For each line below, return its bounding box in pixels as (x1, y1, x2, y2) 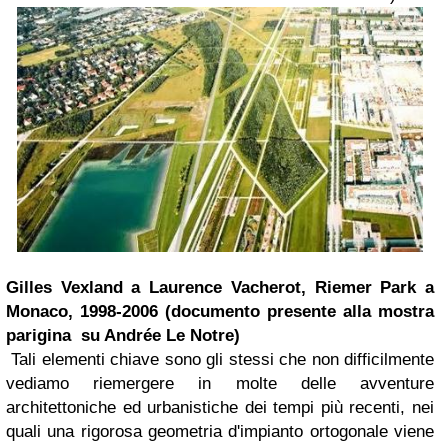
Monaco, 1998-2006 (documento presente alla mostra (6, 302, 434, 322)
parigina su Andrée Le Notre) (6, 326, 240, 346)
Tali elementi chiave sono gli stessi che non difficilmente (6, 350, 434, 370)
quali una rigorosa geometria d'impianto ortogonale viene (6, 422, 434, 442)
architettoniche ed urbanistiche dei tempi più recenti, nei (6, 398, 434, 418)
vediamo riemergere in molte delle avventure (6, 374, 434, 394)
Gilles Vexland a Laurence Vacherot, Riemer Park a (6, 278, 434, 298)
